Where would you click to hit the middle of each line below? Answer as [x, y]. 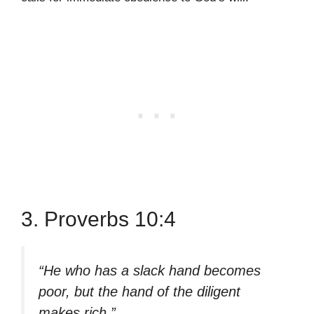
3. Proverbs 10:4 [98, 219]
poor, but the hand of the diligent [139, 291]
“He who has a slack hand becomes [150, 270]
